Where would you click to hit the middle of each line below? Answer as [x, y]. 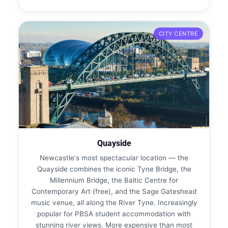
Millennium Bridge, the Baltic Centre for [114, 180]
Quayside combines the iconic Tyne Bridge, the [114, 169]
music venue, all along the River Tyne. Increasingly [114, 202]
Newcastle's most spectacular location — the [114, 158]
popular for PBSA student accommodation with [114, 213]
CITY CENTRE [178, 33]
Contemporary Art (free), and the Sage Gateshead [114, 191]
